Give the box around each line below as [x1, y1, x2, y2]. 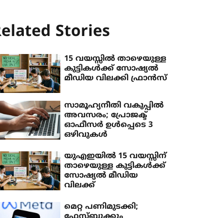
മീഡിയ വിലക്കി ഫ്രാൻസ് [64, 73, 167, 83]
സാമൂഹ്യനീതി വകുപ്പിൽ [64, 101, 164, 111]
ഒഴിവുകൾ [64, 130, 108, 140]
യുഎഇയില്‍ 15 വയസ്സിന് [64, 151, 167, 162]
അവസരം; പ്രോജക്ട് [64, 110, 147, 121]
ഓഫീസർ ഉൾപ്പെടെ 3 [64, 120, 153, 130]
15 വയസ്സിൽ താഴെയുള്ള [64, 54, 167, 64]
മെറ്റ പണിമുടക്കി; [64, 202, 139, 212]
